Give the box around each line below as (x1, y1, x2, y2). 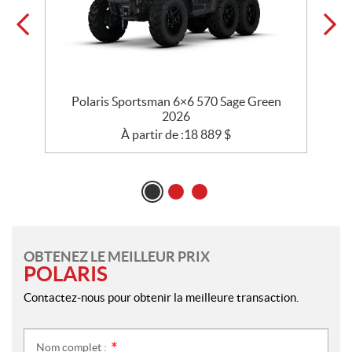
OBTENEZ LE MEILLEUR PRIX (24, 247, 210, 265)
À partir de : (121, 126, 184, 141)
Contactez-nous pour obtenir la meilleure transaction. (24, 290, 299, 304)
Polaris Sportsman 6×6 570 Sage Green (71, 93, 281, 108)
